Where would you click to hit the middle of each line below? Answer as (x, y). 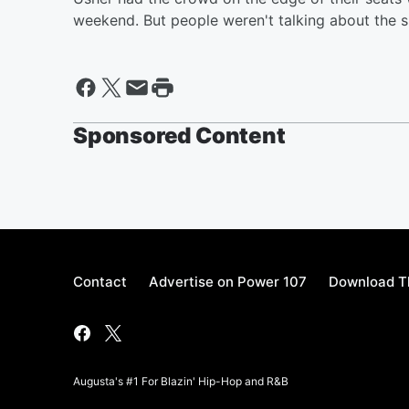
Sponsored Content (179, 136)
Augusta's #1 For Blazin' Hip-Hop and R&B (181, 381)
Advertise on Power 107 (228, 282)
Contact (100, 282)
